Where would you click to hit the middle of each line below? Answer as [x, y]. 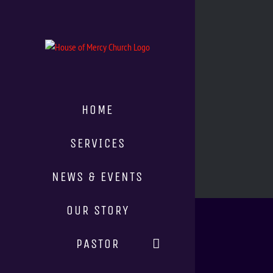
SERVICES [97, 144]
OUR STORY [97, 211]
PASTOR [97, 244]
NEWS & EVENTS [97, 177]
